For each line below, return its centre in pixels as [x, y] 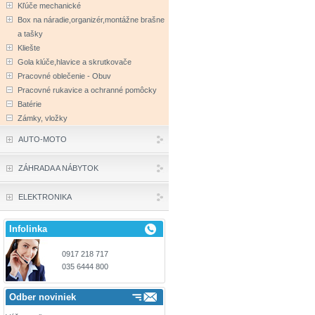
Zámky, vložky [43, 118]
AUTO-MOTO [43, 139]
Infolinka [28, 229]
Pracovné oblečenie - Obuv [64, 76]
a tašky [30, 34]
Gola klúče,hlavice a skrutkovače [75, 62]
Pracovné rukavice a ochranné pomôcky [87, 90]
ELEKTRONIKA [45, 197]
